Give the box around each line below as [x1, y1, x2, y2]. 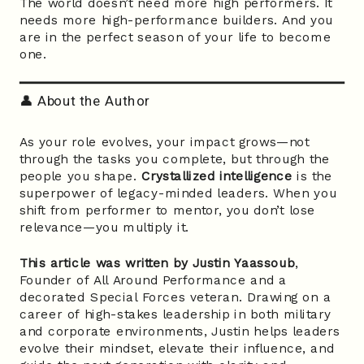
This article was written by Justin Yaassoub [19, 254, 295, 271]
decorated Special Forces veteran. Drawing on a [19, 288, 331, 305]
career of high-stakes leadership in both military [19, 305, 331, 322]
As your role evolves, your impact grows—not [19, 134, 310, 149]
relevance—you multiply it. [19, 219, 189, 235]
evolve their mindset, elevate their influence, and [19, 340, 335, 356]
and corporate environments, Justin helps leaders [19, 323, 340, 339]
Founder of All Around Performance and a [19, 271, 287, 288]
